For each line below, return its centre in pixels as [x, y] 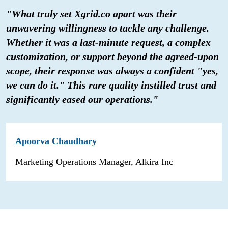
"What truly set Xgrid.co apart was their [91, 13]
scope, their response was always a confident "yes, [112, 70]
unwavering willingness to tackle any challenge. [108, 28]
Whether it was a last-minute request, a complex [108, 42]
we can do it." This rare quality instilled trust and [111, 85]
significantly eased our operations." [82, 99]
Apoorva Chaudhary [56, 141]
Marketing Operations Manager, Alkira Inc [94, 162]
